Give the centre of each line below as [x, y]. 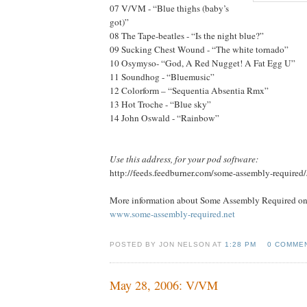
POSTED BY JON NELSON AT [168, 244]
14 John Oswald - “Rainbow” [164, 118]
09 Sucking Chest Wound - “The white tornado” [199, 49]
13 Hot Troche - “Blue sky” [160, 104]
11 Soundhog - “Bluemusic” [162, 76]
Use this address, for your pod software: [184, 159]
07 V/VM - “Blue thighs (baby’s [169, 8]
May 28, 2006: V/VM [164, 285]
